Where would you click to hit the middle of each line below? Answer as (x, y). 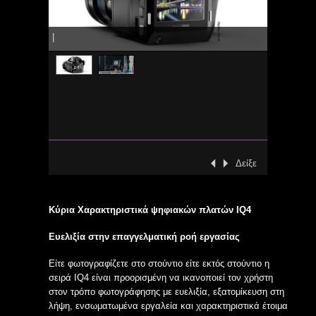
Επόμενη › (174, 165)
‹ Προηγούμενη (170, 165)
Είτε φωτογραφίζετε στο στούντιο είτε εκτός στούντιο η (159, 263)
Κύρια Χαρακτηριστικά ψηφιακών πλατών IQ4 (150, 210)
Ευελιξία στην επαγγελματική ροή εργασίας (144, 237)
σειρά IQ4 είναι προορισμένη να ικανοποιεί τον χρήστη (161, 278)
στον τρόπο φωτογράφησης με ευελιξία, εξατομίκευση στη (166, 292)
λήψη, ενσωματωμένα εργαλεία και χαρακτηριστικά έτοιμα (168, 306)
